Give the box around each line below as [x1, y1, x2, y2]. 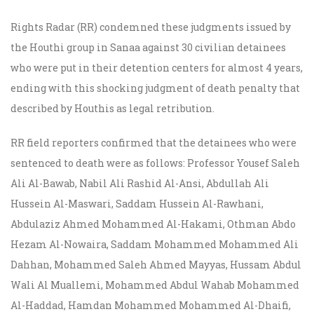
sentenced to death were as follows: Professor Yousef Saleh [11, 156, 300, 170]
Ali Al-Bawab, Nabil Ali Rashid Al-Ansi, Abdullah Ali [11, 177, 269, 191]
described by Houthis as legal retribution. [11, 102, 214, 116]
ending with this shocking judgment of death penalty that [11, 81, 300, 95]
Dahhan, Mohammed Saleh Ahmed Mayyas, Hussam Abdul [11, 258, 301, 272]
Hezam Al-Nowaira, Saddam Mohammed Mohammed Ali [11, 238, 299, 252]
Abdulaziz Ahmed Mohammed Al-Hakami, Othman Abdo [11, 217, 296, 231]
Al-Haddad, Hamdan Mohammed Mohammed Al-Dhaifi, [11, 299, 291, 313]
